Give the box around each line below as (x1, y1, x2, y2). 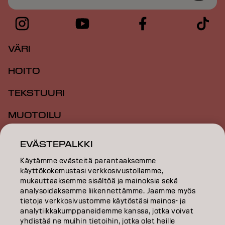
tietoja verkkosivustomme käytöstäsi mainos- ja (20, 196, 186, 205)
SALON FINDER (8, 198, 80, 209)
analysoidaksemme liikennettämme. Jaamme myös (20, 186, 196, 195)
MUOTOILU (8, 110, 61, 121)
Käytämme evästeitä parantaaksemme (20, 156, 156, 165)
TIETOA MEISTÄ (8, 176, 82, 187)
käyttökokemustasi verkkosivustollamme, (20, 166, 164, 175)
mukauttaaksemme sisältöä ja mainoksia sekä (20, 176, 178, 185)
